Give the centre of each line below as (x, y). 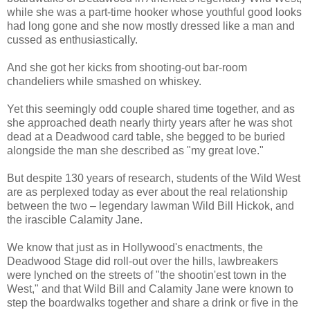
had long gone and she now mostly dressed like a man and (151, 26)
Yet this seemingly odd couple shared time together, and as (151, 109)
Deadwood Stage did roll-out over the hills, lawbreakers (143, 261)
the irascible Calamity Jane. (75, 219)
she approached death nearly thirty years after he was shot (149, 122)
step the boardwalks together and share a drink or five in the (153, 302)
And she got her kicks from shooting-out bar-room (127, 67)
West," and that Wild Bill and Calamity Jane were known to (150, 289)
